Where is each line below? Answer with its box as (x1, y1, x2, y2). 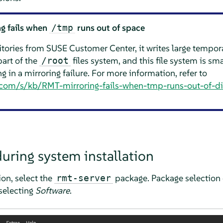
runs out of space (75, 22, 145, 34)
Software (35, 184, 70, 196)
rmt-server (56, 172, 111, 183)
